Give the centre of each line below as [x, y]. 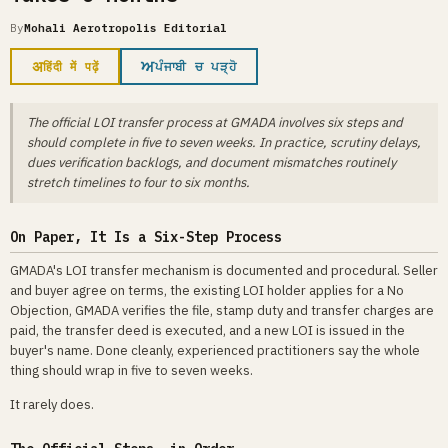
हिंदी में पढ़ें [71, 66]
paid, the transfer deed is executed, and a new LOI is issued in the [207, 331]
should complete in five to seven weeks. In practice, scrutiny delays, [224, 143]
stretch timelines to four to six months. [138, 183]
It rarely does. [52, 405]
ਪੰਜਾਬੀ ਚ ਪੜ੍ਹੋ [196, 66]
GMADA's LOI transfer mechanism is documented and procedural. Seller [224, 271]
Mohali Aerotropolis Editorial [125, 28]
